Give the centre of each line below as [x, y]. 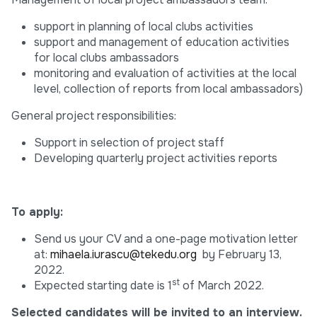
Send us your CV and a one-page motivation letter [166, 239]
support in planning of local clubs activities [144, 27]
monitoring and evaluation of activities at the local [165, 74]
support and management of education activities [162, 42]
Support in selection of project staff [129, 143]
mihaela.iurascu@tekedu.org [123, 255]
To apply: [37, 212]
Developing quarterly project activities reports [156, 158]
